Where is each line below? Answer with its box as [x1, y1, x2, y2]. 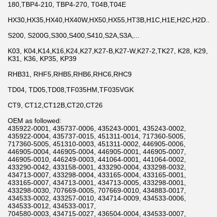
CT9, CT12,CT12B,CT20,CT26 [8, 101, 103, 109]
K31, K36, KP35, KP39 [8, 55, 77, 62]
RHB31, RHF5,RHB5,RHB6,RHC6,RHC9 [8, 70, 132, 78]
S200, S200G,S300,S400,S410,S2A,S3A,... [8, 31, 139, 39]
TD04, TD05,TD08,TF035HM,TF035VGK [8, 86, 134, 93]
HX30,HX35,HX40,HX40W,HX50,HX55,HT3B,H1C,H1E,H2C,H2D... [8, 16, 212, 24]
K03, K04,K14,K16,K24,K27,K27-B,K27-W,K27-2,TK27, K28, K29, [8, 47, 208, 55]
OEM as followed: [8, 117, 62, 124]
